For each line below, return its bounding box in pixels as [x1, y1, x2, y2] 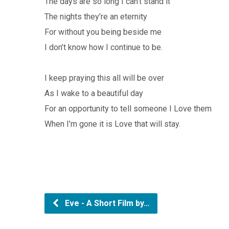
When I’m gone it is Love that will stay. [44, 119, 180, 129]
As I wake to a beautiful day [44, 88, 143, 98]
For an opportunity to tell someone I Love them [44, 104, 212, 113]
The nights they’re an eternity [44, 12, 147, 21]
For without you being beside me [44, 27, 162, 37]
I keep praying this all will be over [44, 73, 164, 83]
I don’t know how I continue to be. [44, 42, 163, 52]
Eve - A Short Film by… [63, 198, 150, 208]
